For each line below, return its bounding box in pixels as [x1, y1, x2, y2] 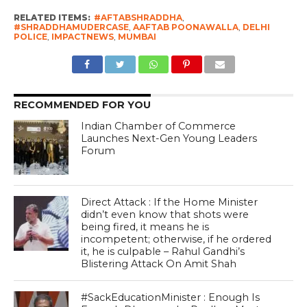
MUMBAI [117, 31, 156, 42]
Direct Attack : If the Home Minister [81, 195, 258, 208]
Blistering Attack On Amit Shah [81, 257, 237, 270]
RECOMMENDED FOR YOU [13, 98, 151, 111]
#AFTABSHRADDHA [93, 12, 182, 23]
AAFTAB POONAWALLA [132, 21, 238, 32]
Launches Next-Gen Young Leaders [81, 132, 258, 145]
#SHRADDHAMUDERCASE [13, 21, 129, 32]
